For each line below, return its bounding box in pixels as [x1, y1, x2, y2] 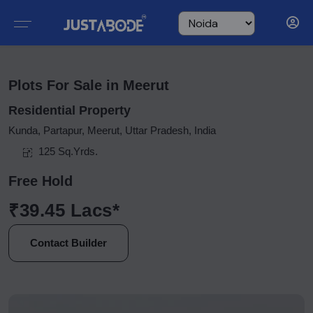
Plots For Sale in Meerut [8, 78, 169, 93]
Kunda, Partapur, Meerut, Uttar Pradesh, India [8, 124, 216, 136]
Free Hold [8, 173, 73, 189]
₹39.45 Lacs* [8, 200, 120, 221]
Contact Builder [30, 237, 107, 249]
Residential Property [8, 103, 131, 117]
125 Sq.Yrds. [38, 145, 98, 157]
